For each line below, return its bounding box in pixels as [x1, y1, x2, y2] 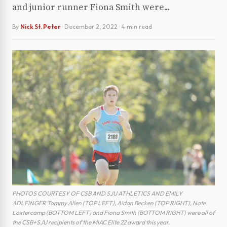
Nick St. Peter [20, 23, 61, 31]
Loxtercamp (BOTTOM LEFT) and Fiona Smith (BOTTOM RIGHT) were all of [12, 208, 215, 216]
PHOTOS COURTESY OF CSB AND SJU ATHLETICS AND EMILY [12, 189, 182, 197]
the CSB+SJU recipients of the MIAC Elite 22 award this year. [12, 218, 170, 226]
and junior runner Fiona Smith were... [12, 1, 169, 14]
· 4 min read [119, 23, 152, 31]
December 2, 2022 [64, 23, 118, 31]
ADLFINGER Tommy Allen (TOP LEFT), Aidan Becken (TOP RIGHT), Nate [12, 199, 206, 207]
